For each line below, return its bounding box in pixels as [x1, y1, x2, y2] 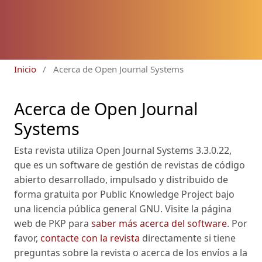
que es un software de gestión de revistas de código [14, 158, 245, 172]
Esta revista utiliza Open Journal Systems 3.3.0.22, [14, 144, 232, 157]
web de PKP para [14, 217, 91, 230]
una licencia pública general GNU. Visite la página [14, 202, 232, 216]
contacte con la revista [40, 232, 140, 245]
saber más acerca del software [91, 217, 227, 230]
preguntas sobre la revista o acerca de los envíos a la [14, 246, 247, 260]
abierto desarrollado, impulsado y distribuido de [14, 173, 228, 187]
